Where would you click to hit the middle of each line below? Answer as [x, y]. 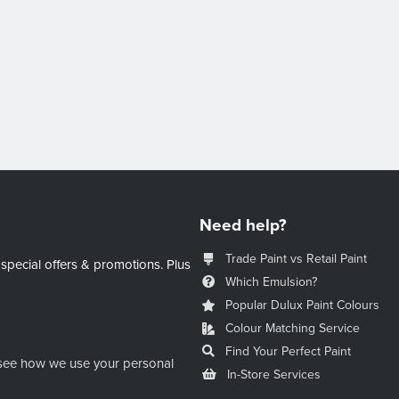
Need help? [243, 226]
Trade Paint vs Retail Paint [296, 259]
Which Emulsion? [271, 282]
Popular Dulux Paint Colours [302, 305]
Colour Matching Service [293, 329]
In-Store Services [274, 375]
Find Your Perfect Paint [288, 352]
